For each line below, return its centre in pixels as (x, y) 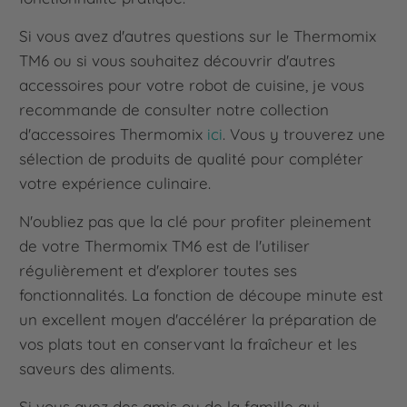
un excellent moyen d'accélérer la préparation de (199, 320)
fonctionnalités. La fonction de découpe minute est (202, 295)
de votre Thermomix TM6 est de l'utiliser (165, 246)
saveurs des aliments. (97, 369)
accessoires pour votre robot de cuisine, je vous (192, 85)
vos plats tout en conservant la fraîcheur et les (189, 344)
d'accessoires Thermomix (114, 134)
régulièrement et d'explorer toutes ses (159, 271)
